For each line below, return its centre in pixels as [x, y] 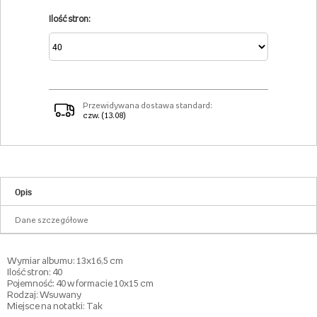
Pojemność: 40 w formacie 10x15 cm [80, 283]
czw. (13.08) [104, 115]
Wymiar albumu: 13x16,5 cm [65, 260]
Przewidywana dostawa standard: [148, 105]
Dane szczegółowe [52, 220]
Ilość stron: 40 [35, 272]
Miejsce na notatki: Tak [55, 306]
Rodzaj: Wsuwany [44, 294]
